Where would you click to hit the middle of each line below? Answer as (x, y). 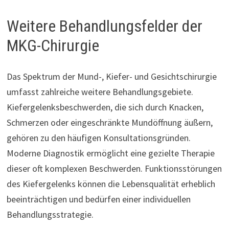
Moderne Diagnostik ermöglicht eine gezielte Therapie (110, 153)
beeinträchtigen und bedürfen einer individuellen (98, 199)
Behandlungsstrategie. (50, 214)
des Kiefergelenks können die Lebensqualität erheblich (111, 184)
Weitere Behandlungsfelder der (104, 26)
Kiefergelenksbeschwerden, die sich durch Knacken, (105, 107)
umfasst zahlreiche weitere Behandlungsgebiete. (100, 91)
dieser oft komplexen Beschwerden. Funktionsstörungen (114, 168)
